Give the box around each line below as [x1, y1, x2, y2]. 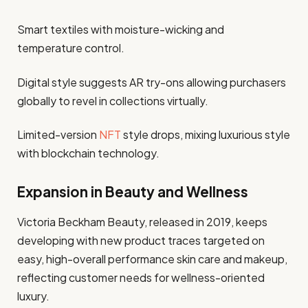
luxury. [17, 288, 49, 303]
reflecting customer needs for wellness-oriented [17, 269, 265, 285]
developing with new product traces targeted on [17, 232, 265, 247]
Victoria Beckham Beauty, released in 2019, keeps [17, 214, 267, 229]
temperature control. [17, 41, 124, 56]
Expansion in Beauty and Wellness [17, 182, 248, 201]
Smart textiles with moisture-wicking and [17, 22, 224, 37]
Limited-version [17, 126, 99, 142]
